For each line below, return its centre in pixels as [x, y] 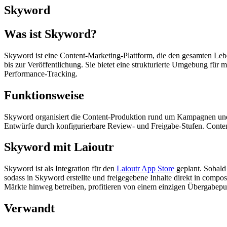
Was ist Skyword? [50, 34]
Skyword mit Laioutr [59, 147]
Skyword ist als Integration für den [60, 169]
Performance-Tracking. [41, 73]
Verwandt [29, 209]
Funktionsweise [44, 95]
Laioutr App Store [145, 169]
